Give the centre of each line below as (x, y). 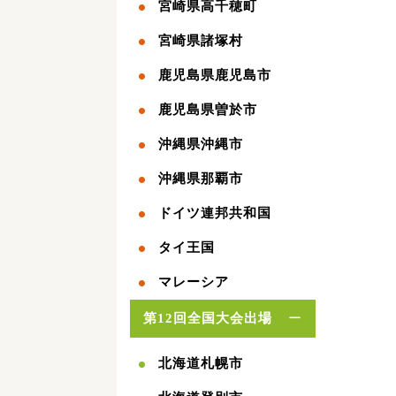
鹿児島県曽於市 (208, 109)
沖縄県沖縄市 (201, 144)
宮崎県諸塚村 (201, 40)
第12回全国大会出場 (208, 318)
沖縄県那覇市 (201, 178)
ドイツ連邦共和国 (215, 213)
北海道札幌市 (201, 363)
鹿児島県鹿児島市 (215, 75)
